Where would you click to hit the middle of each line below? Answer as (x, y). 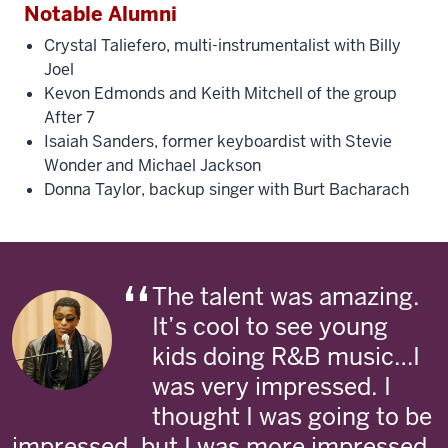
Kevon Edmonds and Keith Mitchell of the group (220, 93)
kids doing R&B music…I (286, 356)
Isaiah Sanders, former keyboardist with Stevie (218, 141)
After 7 (69, 117)
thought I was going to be (292, 416)
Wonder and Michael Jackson (152, 165)
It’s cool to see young (270, 326)
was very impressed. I (271, 386)
